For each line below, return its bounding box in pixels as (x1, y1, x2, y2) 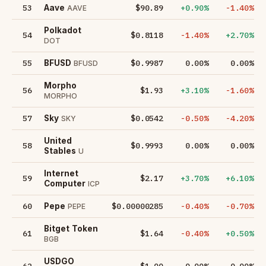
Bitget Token (44, 223, 98, 233)
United (44, 135, 72, 145)
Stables (44, 145, 76, 156)
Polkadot (44, 25, 81, 35)
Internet (44, 168, 78, 178)
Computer (44, 178, 85, 188)
